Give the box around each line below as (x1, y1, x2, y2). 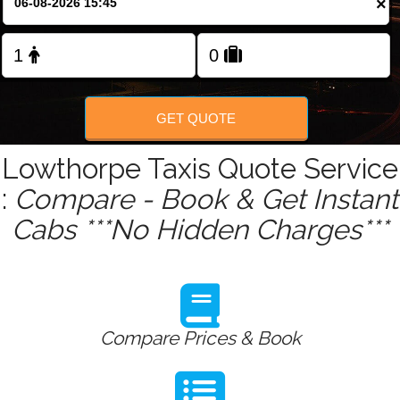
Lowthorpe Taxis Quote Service (2, 153, 398, 186)
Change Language (160, 3, 253, 16)
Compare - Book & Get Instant (14, 183, 398, 216)
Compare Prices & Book (99, 327, 301, 350)
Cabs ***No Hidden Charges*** (12, 213, 388, 246)
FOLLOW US (168, 57, 232, 71)
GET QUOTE (156, 110, 237, 126)
